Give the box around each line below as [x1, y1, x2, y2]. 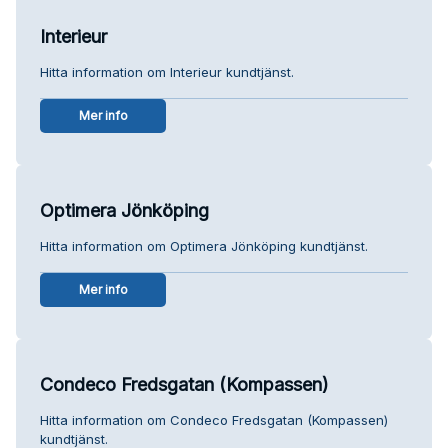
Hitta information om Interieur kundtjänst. [40, 63, 294, 80]
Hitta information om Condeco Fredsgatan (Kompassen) [40, 411, 388, 428]
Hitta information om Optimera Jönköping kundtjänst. [40, 237, 368, 254]
